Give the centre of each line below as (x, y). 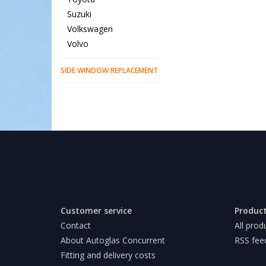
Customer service (96, 211)
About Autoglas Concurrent (113, 240)
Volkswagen (90, 29)
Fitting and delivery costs (108, 255)
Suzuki (79, 14)
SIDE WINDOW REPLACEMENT (109, 71)
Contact (76, 226)
